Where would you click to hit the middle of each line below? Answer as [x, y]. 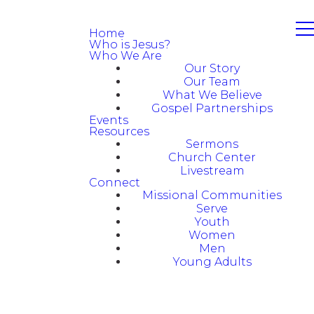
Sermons [212, 144]
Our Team [212, 82]
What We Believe [212, 95]
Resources [119, 131]
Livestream [212, 171]
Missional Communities [212, 195]
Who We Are [125, 56]
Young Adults [212, 262]
